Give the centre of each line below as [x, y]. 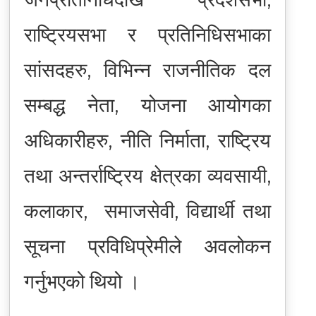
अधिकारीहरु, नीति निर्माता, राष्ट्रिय [147, 140]
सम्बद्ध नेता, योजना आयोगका [147, 105]
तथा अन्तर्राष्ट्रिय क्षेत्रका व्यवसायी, [147, 175]
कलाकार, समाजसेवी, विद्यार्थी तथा [147, 211]
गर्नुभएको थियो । [82, 281]
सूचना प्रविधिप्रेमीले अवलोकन [147, 246]
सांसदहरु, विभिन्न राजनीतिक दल [147, 69]
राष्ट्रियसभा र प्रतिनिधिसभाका [147, 34]
